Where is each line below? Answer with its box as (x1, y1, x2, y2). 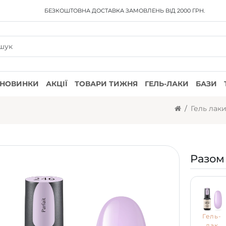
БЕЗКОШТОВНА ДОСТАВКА (44, 7, 124, 14)
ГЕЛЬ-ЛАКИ (145, 79, 189, 88)
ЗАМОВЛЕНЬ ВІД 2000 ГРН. (124, 7, 205, 14)
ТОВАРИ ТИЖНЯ (75, 79, 138, 88)
